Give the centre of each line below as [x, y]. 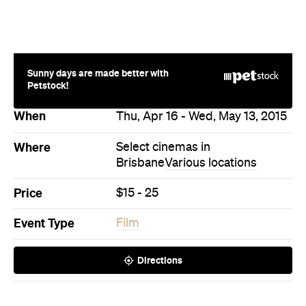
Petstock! [48, 85]
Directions [160, 260]
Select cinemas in [163, 147]
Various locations [211, 163]
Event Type [44, 223]
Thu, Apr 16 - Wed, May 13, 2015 [201, 116]
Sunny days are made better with [98, 73]
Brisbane [140, 163]
